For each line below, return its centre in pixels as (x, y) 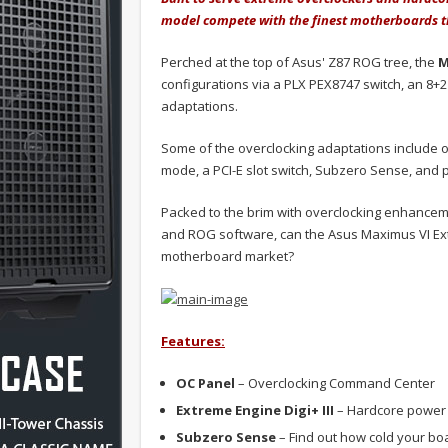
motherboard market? (227, 255)
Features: (193, 341)
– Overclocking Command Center (335, 383)
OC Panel (205, 383)
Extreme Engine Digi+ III (255, 410)
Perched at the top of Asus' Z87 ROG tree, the (299, 61)
